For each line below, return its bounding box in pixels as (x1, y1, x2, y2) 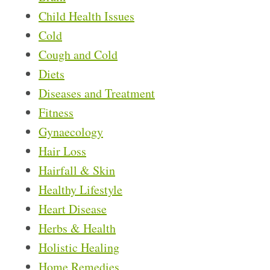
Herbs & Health (39, 220, 116, 237)
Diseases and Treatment (39, 85, 155, 102)
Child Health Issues (39, 8, 134, 25)
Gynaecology (39, 124, 103, 140)
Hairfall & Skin (39, 162, 115, 179)
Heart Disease (39, 201, 107, 218)
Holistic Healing (39, 239, 119, 256)
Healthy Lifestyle (39, 181, 122, 198)
